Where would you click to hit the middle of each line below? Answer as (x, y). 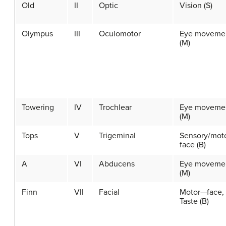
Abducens (117, 164)
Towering (38, 108)
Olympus (37, 34)
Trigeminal (117, 136)
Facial (109, 192)
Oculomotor (120, 34)
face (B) (193, 145)
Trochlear (115, 108)
